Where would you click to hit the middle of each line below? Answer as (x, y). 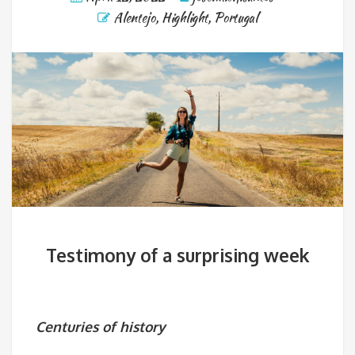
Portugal (236, 18)
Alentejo (135, 18)
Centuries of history (101, 327)
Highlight (185, 18)
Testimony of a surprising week (177, 256)
